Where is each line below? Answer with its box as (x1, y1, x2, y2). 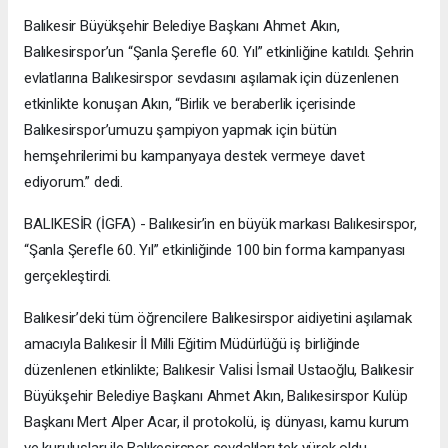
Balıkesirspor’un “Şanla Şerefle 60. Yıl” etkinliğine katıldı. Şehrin (24, 42, 414, 61)
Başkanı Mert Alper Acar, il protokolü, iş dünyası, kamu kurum (24, 412, 410, 431)
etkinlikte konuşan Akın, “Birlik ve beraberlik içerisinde (24, 94, 357, 113)
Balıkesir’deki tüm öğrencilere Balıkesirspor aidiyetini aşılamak (24, 308, 412, 327)
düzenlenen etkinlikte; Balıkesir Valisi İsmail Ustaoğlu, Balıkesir (24, 360, 414, 379)
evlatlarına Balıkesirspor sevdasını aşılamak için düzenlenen (24, 68, 399, 87)
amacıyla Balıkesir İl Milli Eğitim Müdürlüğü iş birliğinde (24, 334, 360, 353)
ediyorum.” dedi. (24, 172, 123, 191)
